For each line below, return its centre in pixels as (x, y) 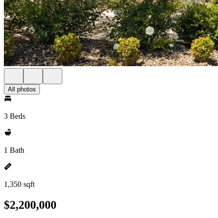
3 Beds (15, 116)
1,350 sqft (19, 184)
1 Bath (14, 150)
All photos (22, 89)
